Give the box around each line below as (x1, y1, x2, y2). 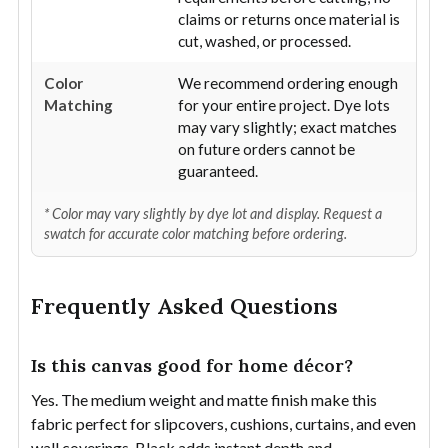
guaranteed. (178, 161, 258, 180)
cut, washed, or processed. (178, 31, 351, 50)
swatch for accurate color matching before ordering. (44, 224, 347, 242)
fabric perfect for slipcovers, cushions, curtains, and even (31, 413, 416, 433)
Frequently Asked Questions (31, 291, 338, 320)
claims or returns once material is (178, 9, 400, 28)
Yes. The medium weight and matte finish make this (31, 389, 377, 409)
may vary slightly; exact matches (178, 117, 397, 136)
